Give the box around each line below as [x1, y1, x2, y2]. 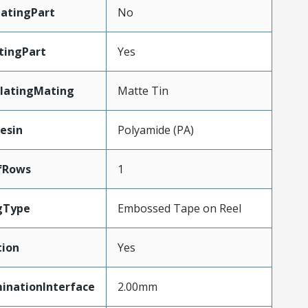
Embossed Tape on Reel [117, 201, 241, 217]
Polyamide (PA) [117, 122, 194, 138]
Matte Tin [117, 83, 168, 99]
